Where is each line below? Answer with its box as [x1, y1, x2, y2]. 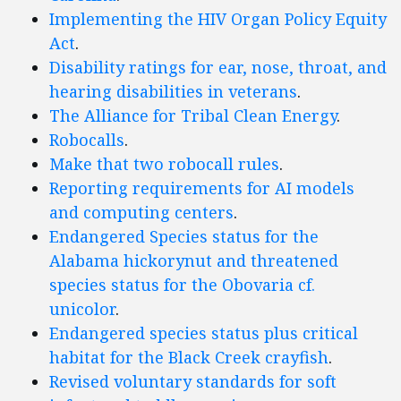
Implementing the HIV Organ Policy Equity [49, 8, 387, 30]
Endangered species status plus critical [49, 322, 358, 345]
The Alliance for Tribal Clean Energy [49, 105, 337, 127]
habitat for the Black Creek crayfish [49, 346, 328, 369]
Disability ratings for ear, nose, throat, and [49, 56, 387, 79]
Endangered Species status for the [49, 226, 319, 248]
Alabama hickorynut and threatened [49, 250, 338, 272]
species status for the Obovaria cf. [49, 274, 315, 296]
